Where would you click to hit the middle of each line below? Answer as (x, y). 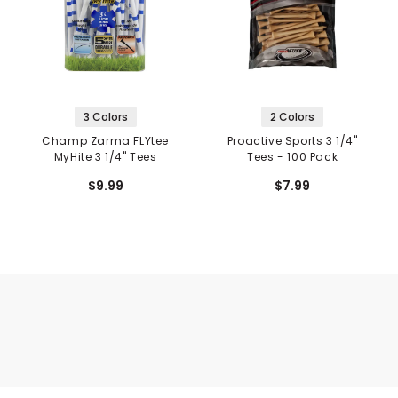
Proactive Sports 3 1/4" (292, 141)
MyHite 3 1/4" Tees (105, 157)
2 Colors (293, 117)
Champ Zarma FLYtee (106, 141)
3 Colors (105, 117)
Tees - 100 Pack (293, 157)
